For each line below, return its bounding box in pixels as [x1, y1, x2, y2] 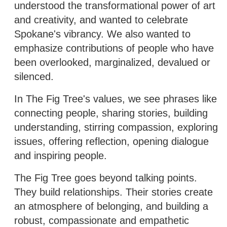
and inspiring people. [14, 149, 110, 161]
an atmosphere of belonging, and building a [14, 200, 208, 212]
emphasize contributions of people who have [14, 42, 214, 54]
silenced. [14, 70, 57, 82]
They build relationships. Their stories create [14, 186, 213, 198]
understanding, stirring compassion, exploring [14, 121, 218, 133]
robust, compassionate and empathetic [14, 214, 189, 226]
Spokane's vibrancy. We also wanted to [14, 28, 191, 40]
